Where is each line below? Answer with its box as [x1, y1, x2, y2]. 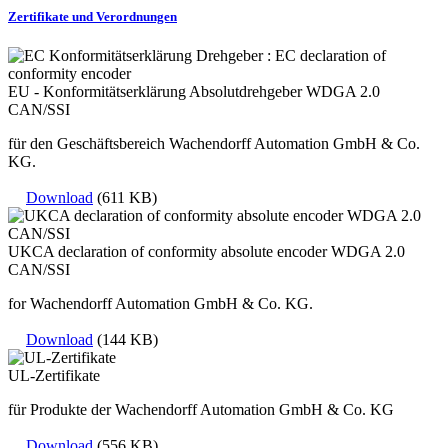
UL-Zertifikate [8, 366, 100, 384]
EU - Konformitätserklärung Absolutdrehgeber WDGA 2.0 [8, 82, 380, 100]
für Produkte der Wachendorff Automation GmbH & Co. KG [8, 400, 394, 418]
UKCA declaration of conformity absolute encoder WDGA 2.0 [8, 242, 405, 260]
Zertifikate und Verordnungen [8, 8, 177, 24]
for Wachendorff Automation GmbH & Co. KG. [8, 294, 313, 312]
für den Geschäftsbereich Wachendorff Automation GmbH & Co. [8, 134, 420, 152]
